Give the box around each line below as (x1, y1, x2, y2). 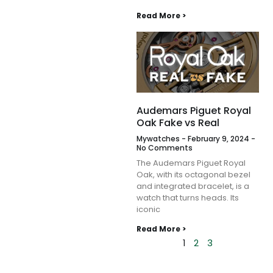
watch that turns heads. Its (136, 192, 239, 204)
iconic (136, 204, 160, 216)
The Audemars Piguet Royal (136, 157, 246, 169)
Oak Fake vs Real (136, 116, 219, 130)
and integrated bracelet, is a (136, 180, 249, 193)
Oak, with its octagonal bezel (136, 169, 250, 181)
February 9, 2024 (186, 133, 251, 144)
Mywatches (136, 133, 182, 144)
